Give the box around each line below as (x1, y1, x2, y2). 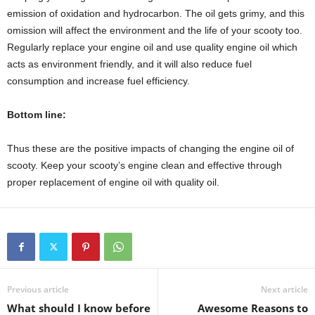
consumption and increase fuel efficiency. (7, 75, 190, 87)
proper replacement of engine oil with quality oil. (7, 176, 219, 188)
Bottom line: (7, 109, 69, 121)
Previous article (7, 283, 69, 296)
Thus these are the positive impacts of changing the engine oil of (7, 143, 294, 155)
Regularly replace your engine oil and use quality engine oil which (7, 41, 297, 53)
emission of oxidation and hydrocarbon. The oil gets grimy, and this (7, 8, 304, 20)
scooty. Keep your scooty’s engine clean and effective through (7, 160, 282, 172)
